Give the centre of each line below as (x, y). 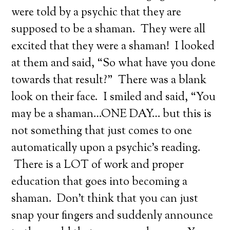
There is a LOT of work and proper (98, 165)
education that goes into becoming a (100, 182)
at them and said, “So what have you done (114, 64)
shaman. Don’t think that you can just (105, 199)
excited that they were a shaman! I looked (113, 47)
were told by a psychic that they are (97, 13)
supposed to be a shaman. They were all (109, 30)
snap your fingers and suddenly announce (112, 216)
